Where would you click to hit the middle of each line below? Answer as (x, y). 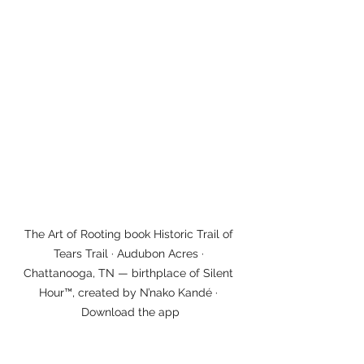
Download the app (130, 312)
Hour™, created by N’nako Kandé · (130, 293)
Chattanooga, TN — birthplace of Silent (130, 273)
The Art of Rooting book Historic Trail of (130, 234)
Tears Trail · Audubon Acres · (130, 254)
